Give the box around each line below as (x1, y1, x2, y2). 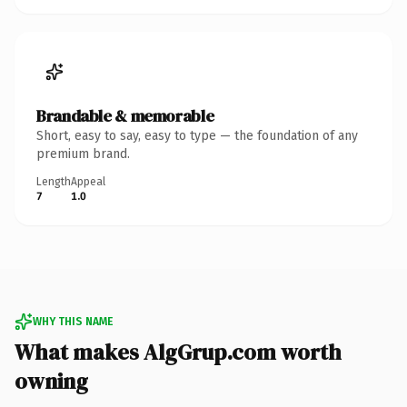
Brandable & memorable (36, 104, 214, 127)
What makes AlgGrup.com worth (15, 336, 342, 367)
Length (36, 174, 71, 188)
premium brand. (36, 145, 130, 162)
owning (15, 365, 88, 396)
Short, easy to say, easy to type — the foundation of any (36, 127, 358, 144)
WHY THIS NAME (33, 314, 113, 328)
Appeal (71, 174, 105, 188)
